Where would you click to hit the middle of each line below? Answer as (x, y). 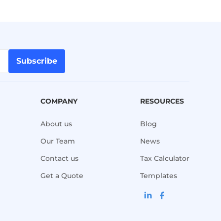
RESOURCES (162, 101)
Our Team (58, 141)
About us (56, 124)
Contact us (60, 158)
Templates (158, 175)
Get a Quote (62, 175)
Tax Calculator (165, 158)
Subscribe (37, 61)
